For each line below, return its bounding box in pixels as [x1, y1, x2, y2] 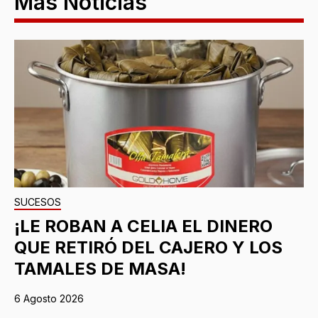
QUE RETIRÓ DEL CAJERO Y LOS [14, 236, 283, 258]
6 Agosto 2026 [14, 292, 84, 305]
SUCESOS [14, 195, 61, 208]
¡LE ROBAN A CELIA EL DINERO [14, 215, 273, 236]
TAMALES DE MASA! [14, 258, 186, 279]
